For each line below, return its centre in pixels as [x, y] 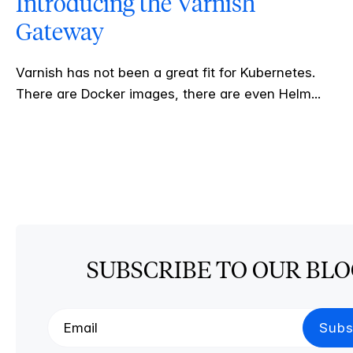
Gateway [60, 32]
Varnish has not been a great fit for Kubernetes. [165, 73]
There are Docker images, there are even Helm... [168, 94]
